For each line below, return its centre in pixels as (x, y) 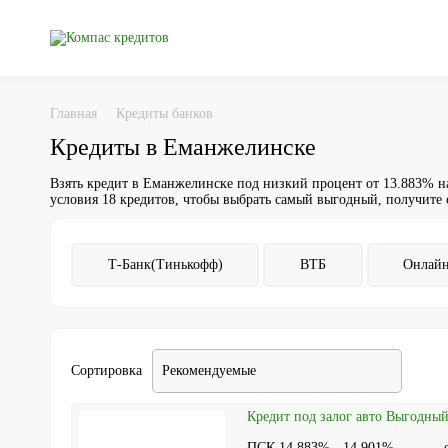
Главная (73, 113)
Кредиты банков (164, 113)
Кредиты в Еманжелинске (183, 147)
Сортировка (106, 370)
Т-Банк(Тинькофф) (165, 264)
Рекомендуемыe (209, 370)
